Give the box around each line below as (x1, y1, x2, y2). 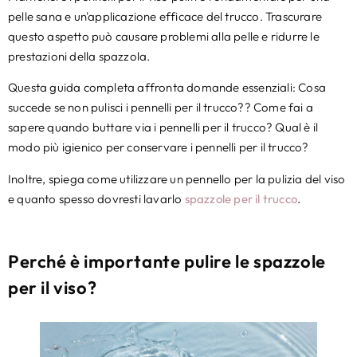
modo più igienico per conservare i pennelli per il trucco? (8, 139, 309, 155)
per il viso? (8, 276, 97, 299)
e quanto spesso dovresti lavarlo (8, 190, 185, 206)
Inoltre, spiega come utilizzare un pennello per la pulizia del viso (8, 171, 346, 186)
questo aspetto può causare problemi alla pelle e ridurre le (8, 29, 320, 44)
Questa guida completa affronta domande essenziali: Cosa (8, 80, 327, 96)
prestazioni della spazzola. (8, 49, 151, 64)
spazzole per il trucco (184, 190, 298, 206)
